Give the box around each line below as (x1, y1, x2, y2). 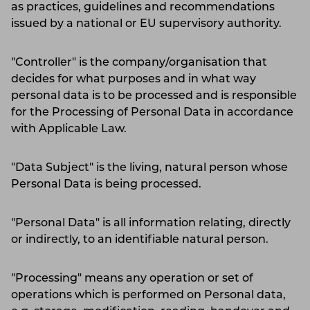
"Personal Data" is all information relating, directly (11, 217, 291, 229)
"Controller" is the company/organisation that (11, 57, 267, 69)
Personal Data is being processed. (11, 179, 210, 190)
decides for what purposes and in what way (11, 73, 256, 85)
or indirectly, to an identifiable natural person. (11, 234, 277, 246)
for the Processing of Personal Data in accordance (11, 107, 293, 118)
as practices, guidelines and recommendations (11, 1, 275, 13)
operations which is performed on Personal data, (11, 289, 286, 301)
